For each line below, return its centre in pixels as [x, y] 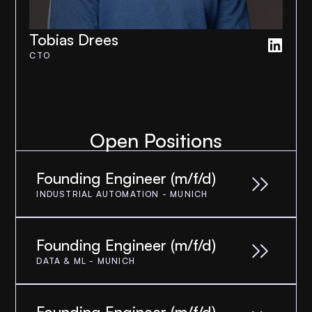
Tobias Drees [74, 39]
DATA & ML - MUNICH [86, 261]
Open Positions [156, 140]
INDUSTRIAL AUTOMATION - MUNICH [122, 194]
